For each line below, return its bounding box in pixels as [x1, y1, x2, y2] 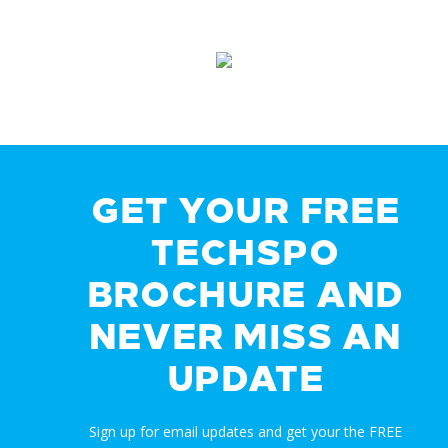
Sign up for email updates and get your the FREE [88, 422, 402, 441]
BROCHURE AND [86, 274, 404, 316]
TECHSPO [151, 232, 340, 274]
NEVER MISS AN [88, 316, 402, 358]
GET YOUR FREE [91, 190, 400, 232]
